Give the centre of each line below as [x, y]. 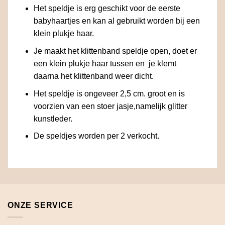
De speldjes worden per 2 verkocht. [96, 136]
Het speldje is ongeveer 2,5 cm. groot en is [109, 93]
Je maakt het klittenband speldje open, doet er [115, 51]
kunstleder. [53, 119]
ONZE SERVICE [40, 205]
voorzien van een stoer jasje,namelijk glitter [110, 106]
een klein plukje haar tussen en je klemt [105, 63]
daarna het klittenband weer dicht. [93, 76]
